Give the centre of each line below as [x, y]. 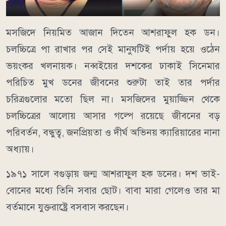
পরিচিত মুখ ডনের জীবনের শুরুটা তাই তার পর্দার [113, 82]
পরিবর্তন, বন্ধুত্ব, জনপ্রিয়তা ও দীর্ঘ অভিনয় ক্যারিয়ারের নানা [113, 132]
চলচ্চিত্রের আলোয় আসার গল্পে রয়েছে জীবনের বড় [113, 116]
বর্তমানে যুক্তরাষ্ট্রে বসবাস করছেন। [68, 207]
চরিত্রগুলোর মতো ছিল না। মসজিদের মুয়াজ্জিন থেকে [113, 99]
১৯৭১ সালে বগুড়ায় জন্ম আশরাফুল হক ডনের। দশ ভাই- [113, 174]
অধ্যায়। [20, 149]
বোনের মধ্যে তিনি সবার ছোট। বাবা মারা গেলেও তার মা [113, 190]
